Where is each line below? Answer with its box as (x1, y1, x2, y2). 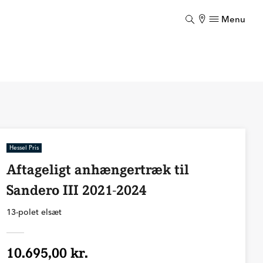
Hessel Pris (9, 144, 39, 151)
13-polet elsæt (6, 207, 62, 217)
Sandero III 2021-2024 (6, 182, 147, 198)
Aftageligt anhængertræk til (6, 161, 189, 178)
